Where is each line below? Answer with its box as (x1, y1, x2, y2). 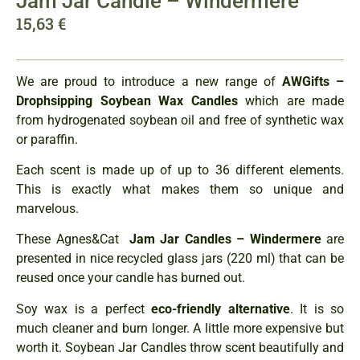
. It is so (289, 301, 345, 317)
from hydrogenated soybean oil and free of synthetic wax (16, 112, 344, 128)
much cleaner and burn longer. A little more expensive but (16, 320, 344, 336)
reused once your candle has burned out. (16, 270, 245, 286)
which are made (237, 92, 344, 108)
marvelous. (16, 200, 82, 216)
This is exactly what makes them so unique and (16, 181, 344, 197)
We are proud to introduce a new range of (16, 73, 282, 89)
